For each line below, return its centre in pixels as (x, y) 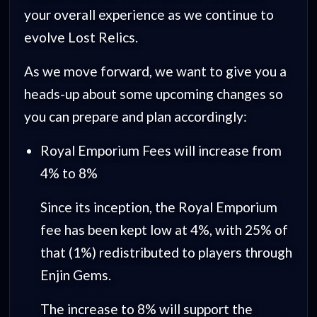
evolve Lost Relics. (81, 37)
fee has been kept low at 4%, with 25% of (164, 229)
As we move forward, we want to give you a (156, 71)
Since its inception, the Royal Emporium (158, 207)
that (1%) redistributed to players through (166, 252)
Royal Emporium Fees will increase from (161, 150)
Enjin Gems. (75, 275)
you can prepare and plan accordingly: (136, 116)
